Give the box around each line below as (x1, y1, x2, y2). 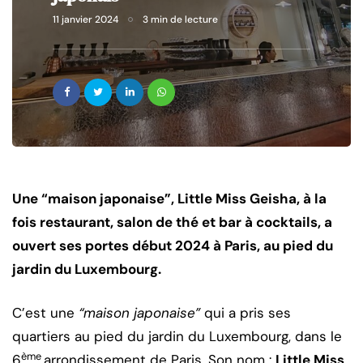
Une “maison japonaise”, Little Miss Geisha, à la (12, 190, 327, 208)
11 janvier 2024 (53, 13, 118, 27)
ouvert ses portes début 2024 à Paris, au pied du (12, 237, 333, 255)
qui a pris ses (200, 304, 291, 322)
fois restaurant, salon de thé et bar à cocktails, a (12, 213, 332, 232)
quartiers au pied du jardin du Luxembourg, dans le (12, 327, 342, 346)
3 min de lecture (143, 13, 218, 27)
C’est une (12, 304, 79, 322)
